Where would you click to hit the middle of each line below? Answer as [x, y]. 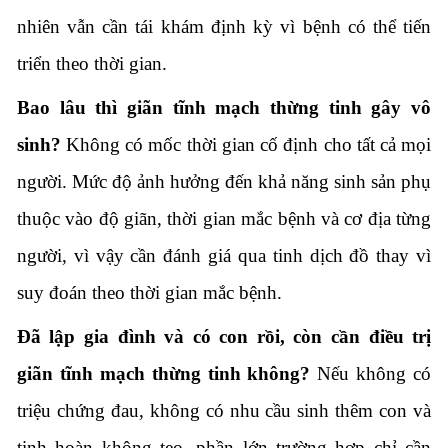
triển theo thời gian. [91, 64]
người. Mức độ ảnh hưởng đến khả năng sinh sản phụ [224, 182]
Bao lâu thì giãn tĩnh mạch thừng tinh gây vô [224, 108]
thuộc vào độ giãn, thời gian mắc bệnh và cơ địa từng [224, 219]
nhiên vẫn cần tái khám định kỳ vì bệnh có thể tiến [224, 27]
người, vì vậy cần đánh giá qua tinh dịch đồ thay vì [224, 256]
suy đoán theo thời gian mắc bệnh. [149, 293]
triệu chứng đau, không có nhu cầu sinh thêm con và [224, 411]
